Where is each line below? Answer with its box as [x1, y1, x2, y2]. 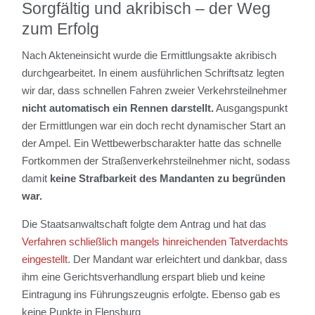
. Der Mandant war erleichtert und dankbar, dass [67, 252, 288, 265]
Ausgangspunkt [214, 101, 288, 114]
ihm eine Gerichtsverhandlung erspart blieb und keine [22, 270, 266, 283]
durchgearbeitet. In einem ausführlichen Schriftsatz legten [22, 66, 285, 79]
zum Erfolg [22, 19, 100, 38]
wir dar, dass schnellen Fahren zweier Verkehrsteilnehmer [22, 84, 288, 96]
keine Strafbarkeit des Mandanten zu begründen [50, 172, 286, 184]
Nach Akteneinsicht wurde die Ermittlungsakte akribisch [22, 49, 277, 61]
